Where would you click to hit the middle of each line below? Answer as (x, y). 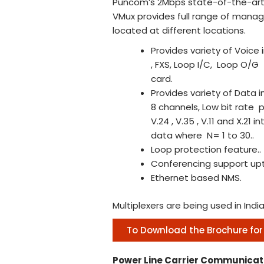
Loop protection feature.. (206, 149)
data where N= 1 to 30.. (202, 135)
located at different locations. (179, 30)
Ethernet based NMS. (196, 178)
